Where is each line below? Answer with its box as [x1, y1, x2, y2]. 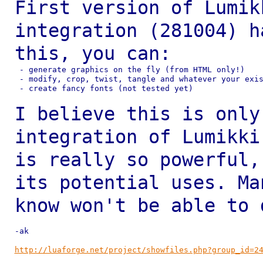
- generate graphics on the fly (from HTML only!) [14, 65, 245, 74]
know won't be [14, 195, 171, 216]
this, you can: [14, 43, 171, 64]
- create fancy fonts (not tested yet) [14, 84, 193, 93]
